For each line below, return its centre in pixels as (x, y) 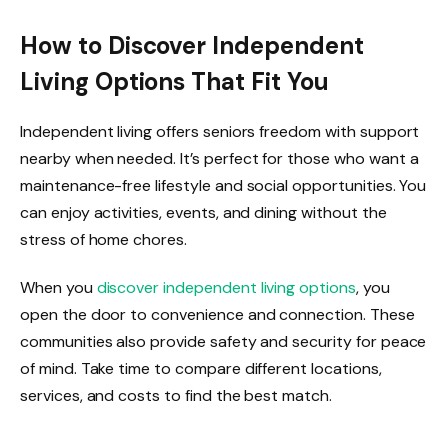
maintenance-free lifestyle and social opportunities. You (223, 185)
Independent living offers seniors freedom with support (220, 131)
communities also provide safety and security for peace (223, 341)
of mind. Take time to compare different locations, (201, 368)
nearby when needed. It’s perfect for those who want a (219, 158)
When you (58, 287)
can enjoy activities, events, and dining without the (203, 212)
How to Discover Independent (192, 45)
